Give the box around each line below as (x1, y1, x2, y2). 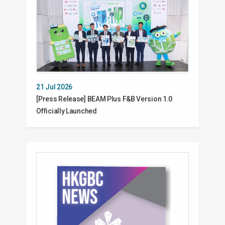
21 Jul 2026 (36, 83, 73, 91)
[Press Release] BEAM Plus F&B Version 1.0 (36, 95, 173, 103)
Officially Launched (36, 107, 97, 116)
